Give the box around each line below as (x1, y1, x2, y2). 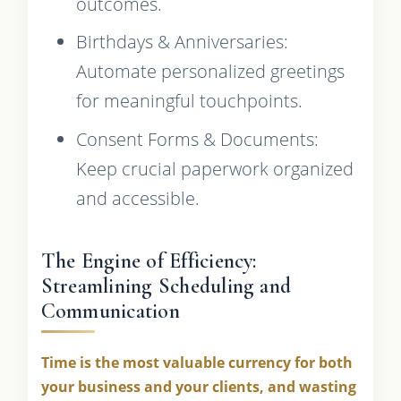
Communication (40, 298, 180, 325)
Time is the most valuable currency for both (40, 353, 353, 373)
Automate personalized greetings (75, 59, 345, 84)
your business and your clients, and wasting (40, 377, 356, 397)
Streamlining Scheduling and (40, 273, 292, 300)
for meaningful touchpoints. (75, 89, 303, 114)
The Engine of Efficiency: (40, 248, 257, 275)
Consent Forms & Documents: (75, 127, 319, 152)
